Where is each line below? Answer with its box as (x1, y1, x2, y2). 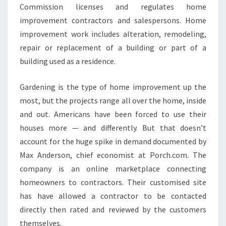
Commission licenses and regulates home (20, 1, 206, 12)
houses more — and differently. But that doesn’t (20, 122, 206, 133)
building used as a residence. (20, 55, 116, 66)
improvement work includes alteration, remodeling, (20, 28, 206, 39)
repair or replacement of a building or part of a (20, 42, 206, 52)
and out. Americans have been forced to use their (20, 108, 206, 119)
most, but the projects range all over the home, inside (20, 95, 206, 105)
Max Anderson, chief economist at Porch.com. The (20, 149, 206, 160)
